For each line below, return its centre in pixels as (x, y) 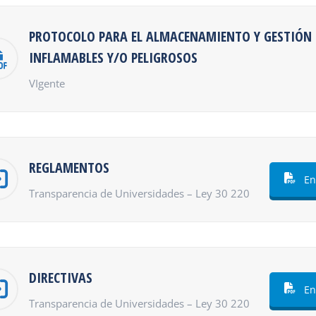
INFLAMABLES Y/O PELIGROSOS (113, 57)
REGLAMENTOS (69, 168)
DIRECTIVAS (60, 278)
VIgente (47, 83)
